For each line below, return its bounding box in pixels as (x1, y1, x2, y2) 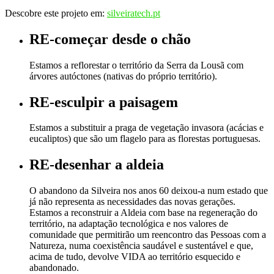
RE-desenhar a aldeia (29, 157, 164, 173)
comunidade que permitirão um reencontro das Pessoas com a (29, 229, 266, 240)
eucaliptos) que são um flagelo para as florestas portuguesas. (29, 133, 261, 144)
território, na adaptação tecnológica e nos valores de (29, 218, 228, 229)
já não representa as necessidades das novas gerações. (29, 196, 235, 207)
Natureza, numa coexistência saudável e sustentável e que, (29, 240, 253, 251)
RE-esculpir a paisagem (29, 94, 178, 110)
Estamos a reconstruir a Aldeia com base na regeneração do (29, 207, 257, 218)
